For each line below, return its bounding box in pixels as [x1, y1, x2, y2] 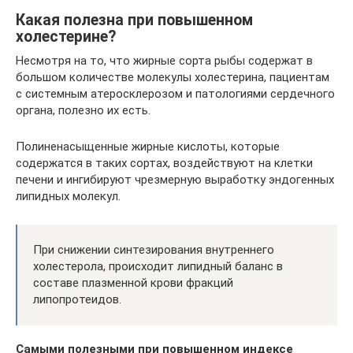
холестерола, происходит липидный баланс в [33, 259, 283, 273]
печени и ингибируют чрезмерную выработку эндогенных [16, 173, 334, 187]
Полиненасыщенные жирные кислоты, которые [16, 139, 280, 154]
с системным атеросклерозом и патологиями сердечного [16, 87, 335, 101]
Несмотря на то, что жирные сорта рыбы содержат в [16, 54, 313, 68]
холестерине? [16, 28, 116, 46]
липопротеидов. [33, 292, 121, 307]
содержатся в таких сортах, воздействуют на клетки [16, 156, 313, 170]
